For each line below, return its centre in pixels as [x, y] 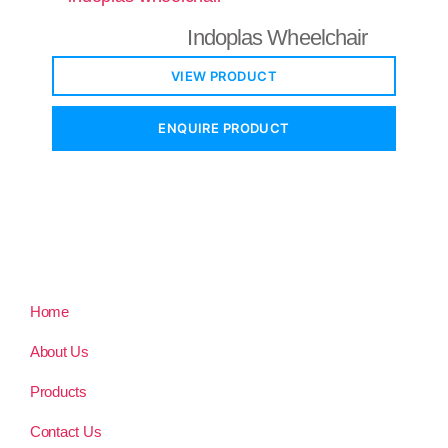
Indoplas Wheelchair [277, 38]
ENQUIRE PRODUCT [224, 128]
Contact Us [66, 431]
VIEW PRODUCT [224, 76]
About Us [59, 351]
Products [58, 391]
